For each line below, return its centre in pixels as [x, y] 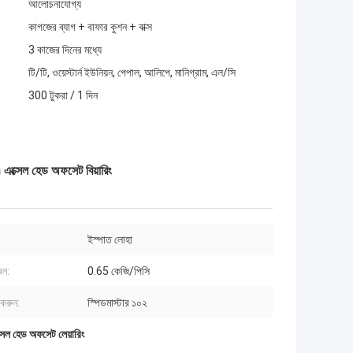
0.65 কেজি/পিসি [119, 271]
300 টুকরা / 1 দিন [63, 96]
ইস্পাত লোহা [110, 240]
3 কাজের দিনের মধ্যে [65, 50]
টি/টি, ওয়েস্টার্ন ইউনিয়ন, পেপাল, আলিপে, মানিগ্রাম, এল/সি [132, 73]
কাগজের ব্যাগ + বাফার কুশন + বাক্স [90, 27]
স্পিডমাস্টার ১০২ [117, 303]
